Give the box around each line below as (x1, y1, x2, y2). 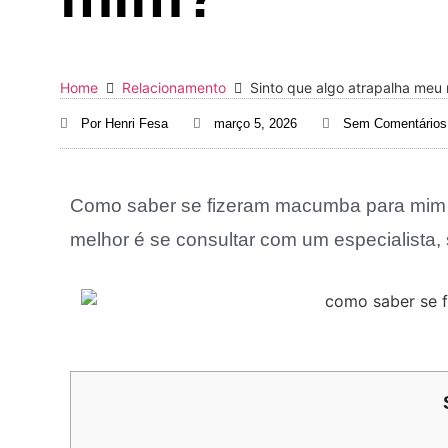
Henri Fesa (101, 116, 168, 131)
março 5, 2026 (214, 116, 297, 131)
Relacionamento (122, 79, 226, 96)
